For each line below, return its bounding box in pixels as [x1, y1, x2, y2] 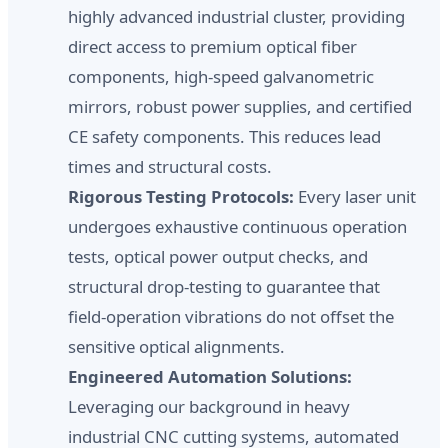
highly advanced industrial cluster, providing [68, 5, 405, 29]
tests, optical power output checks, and [68, 245, 368, 269]
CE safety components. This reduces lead [68, 125, 381, 149]
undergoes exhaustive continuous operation [68, 215, 407, 239]
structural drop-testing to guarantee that [68, 275, 380, 299]
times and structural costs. [68, 155, 272, 179]
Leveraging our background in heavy [68, 395, 350, 419]
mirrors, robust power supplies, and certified [68, 95, 412, 119]
